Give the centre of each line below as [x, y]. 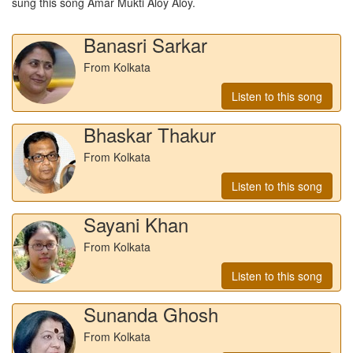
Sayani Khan [136, 224]
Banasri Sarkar [145, 44]
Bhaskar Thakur [150, 134]
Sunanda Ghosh [151, 314]
